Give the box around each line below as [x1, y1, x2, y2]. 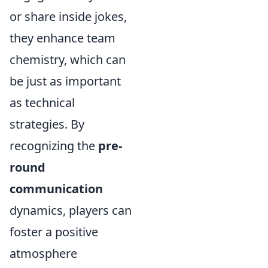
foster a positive [10, 223, 98, 240]
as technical [10, 94, 75, 111]
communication [10, 180, 103, 197]
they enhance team [10, 29, 115, 46]
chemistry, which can [10, 51, 126, 68]
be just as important [10, 72, 121, 89]
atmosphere [10, 245, 77, 261]
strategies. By [10, 115, 84, 132]
